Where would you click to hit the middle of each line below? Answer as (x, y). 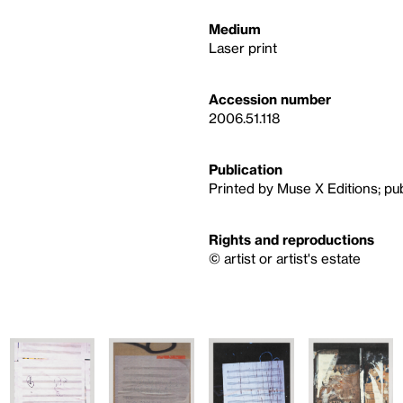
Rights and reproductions (291, 239)
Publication (246, 169)
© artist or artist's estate (285, 258)
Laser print (243, 48)
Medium (235, 29)
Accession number (270, 99)
